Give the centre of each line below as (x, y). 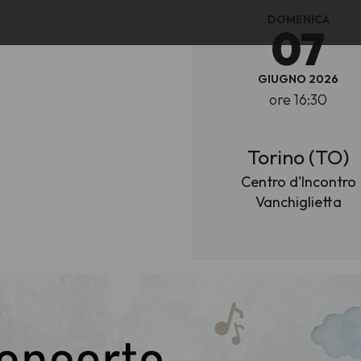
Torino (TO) (299, 157)
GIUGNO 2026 (299, 79)
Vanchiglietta (298, 201)
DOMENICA (298, 19)
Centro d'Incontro (298, 181)
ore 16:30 (299, 100)
